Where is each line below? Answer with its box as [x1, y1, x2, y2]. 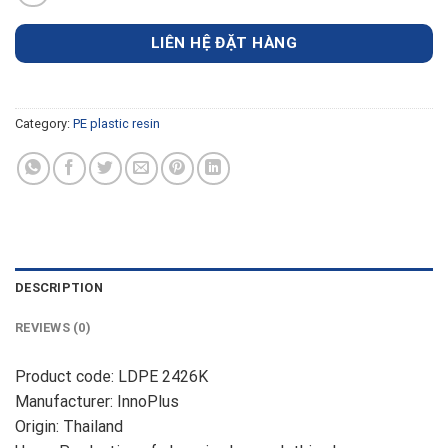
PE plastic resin [73, 116, 160, 132]
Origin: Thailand [15, 417, 123, 437]
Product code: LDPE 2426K [15, 367, 208, 387]
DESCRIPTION [15, 280, 103, 296]
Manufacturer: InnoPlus [15, 392, 179, 412]
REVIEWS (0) [15, 320, 91, 336]
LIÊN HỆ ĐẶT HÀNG [150, 33, 298, 52]
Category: [15, 116, 73, 132]
